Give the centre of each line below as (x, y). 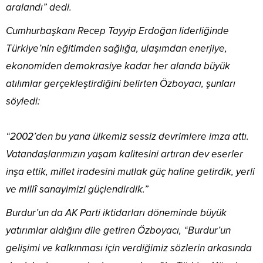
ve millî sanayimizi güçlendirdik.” (77, 189)
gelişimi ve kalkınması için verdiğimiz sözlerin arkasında (129, 248)
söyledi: (23, 101)
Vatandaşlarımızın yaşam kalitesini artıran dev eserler (124, 154)
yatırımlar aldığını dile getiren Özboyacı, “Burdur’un (118, 230)
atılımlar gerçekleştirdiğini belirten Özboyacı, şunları (121, 83)
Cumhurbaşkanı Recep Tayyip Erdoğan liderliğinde (117, 31)
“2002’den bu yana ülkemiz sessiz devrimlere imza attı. (127, 136)
